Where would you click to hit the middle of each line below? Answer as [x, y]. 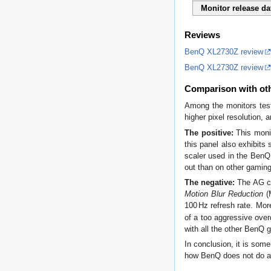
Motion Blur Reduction [224, 194]
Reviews [202, 34]
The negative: [210, 182]
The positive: [209, 132]
